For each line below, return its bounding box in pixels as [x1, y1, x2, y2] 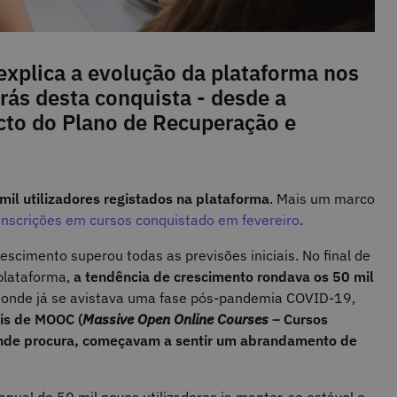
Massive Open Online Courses [82, 310, 269, 329]
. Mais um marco [269, 190, 375, 208]
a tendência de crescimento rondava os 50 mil [70, 268, 374, 286]
